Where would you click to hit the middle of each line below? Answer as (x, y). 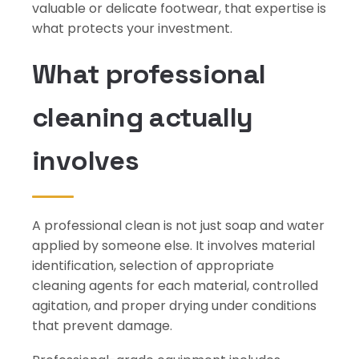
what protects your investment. (132, 28)
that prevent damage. (102, 326)
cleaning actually (143, 117)
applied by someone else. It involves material (173, 246)
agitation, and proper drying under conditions (174, 306)
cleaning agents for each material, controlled (175, 286)
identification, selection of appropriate (153, 266)
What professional (149, 74)
